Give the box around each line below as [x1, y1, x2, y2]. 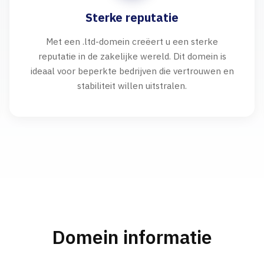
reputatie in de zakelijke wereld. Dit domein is [38, 50, 226, 62]
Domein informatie [52, 225, 212, 249]
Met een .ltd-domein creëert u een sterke [46, 35, 218, 47]
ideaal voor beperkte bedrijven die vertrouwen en [30, 65, 234, 77]
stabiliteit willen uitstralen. [77, 80, 187, 91]
